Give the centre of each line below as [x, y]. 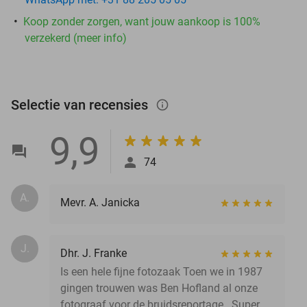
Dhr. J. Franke [94, 253]
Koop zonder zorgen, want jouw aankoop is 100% [142, 21]
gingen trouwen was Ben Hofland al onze [159, 288]
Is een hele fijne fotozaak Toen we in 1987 [161, 271]
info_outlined [169, 105]
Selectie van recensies [81, 105]
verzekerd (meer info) [76, 38]
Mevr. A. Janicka [100, 202]
